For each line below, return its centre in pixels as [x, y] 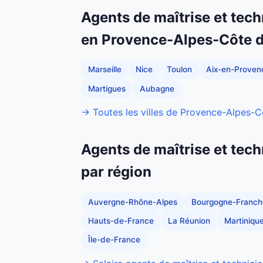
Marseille [105, 70]
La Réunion [189, 221]
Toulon [179, 70]
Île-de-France [114, 240]
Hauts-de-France [121, 221]
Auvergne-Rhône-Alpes [133, 202]
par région [116, 172]
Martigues [107, 88]
